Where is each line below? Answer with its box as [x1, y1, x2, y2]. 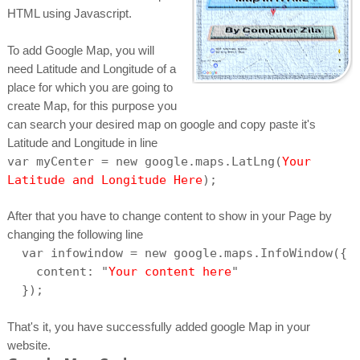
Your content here [108, 264, 231, 279]
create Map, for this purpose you [6, 99, 177, 112]
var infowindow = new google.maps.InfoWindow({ [6, 246, 347, 260]
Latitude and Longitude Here [6, 173, 202, 187]
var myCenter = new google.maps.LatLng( [6, 154, 282, 169]
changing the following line [6, 227, 143, 241]
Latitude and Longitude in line [6, 136, 157, 149]
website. [6, 338, 51, 352]
